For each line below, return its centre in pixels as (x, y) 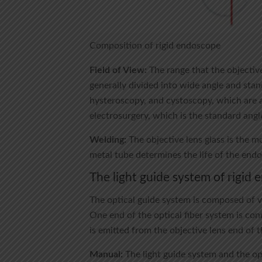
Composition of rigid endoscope (155, 46)
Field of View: (118, 70)
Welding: (108, 140)
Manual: (106, 254)
